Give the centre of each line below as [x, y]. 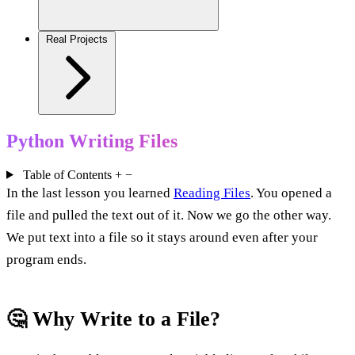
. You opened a [291, 193]
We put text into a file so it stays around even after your [162, 237]
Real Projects [77, 39]
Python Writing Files [92, 141]
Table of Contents [67, 174]
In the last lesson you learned [90, 193]
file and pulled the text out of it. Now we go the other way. [169, 215]
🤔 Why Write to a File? [113, 319]
